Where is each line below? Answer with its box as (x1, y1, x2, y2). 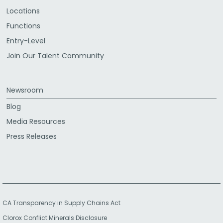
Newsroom (6, 85, 43, 95)
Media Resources (6, 116, 65, 126)
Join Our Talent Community (6, 51, 104, 61)
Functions (6, 21, 40, 31)
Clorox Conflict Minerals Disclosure (2, 214, 107, 222)
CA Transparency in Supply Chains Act (2, 199, 126, 207)
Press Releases (6, 131, 57, 141)
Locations (6, 6, 40, 16)
